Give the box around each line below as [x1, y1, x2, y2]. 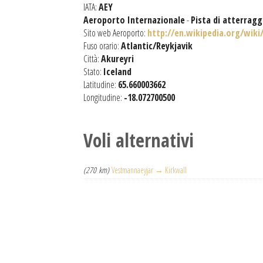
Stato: [83, 65, 103, 78]
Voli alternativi [83, 127, 194, 153]
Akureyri [101, 52, 134, 65]
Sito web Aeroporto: [83, 26, 147, 39]
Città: [83, 52, 101, 65]
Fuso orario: [83, 39, 121, 52]
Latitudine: [83, 78, 118, 91]
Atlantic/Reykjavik [121, 39, 193, 52]
